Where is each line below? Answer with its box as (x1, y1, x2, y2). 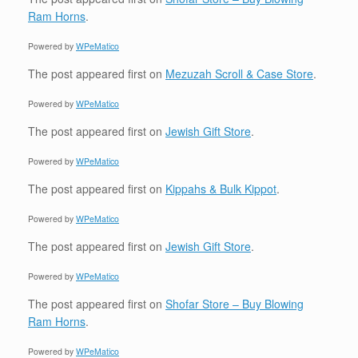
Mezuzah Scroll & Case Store (165, 66, 313, 82)
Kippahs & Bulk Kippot (165, 181, 276, 197)
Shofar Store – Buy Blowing (165, 296, 304, 312)
